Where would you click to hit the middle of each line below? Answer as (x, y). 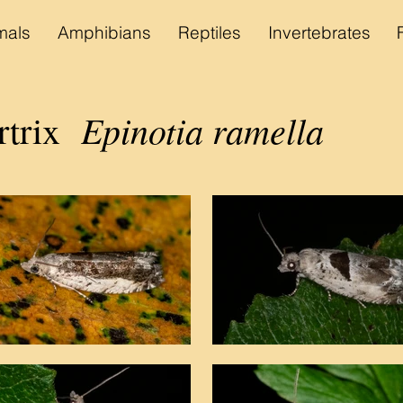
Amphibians (104, 32)
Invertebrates (319, 32)
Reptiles (210, 32)
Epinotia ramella (192, 130)
